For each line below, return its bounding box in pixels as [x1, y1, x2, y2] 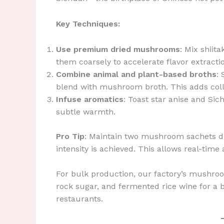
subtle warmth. [56, 106, 115, 116]
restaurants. [56, 194, 103, 204]
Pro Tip [56, 131, 84, 141]
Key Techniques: [56, 18, 120, 28]
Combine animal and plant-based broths [56, 69, 216, 79]
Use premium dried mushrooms [56, 44, 180, 54]
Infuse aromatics [56, 94, 123, 104]
